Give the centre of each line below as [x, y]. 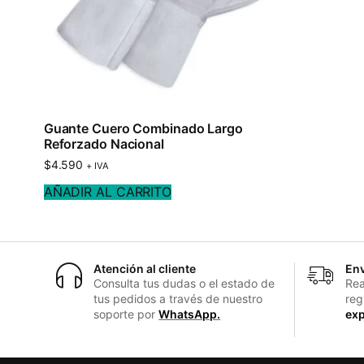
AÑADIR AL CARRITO [108, 191]
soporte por [126, 314]
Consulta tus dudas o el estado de [184, 283]
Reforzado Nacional [104, 143]
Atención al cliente [145, 268]
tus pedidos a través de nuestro [178, 298]
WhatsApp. [190, 314]
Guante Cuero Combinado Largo [143, 128]
